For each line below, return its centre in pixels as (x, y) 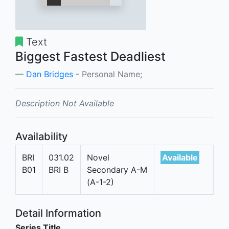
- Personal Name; (108, 74)
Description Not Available (65, 103)
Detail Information (58, 213)
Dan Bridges (50, 74)
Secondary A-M (117, 170)
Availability (41, 136)
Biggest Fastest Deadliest (90, 56)
